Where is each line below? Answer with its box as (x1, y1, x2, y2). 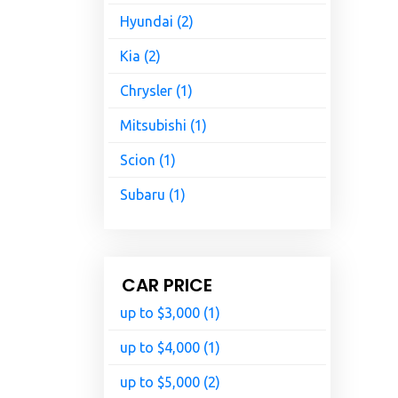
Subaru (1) (120, 187, 186, 203)
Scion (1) (120, 152, 176, 169)
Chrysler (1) (120, 83, 193, 99)
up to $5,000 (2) (120, 374, 220, 391)
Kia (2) (120, 48, 161, 65)
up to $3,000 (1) (120, 305, 220, 322)
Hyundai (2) (120, 13, 194, 30)
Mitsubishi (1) (120, 117, 207, 134)
